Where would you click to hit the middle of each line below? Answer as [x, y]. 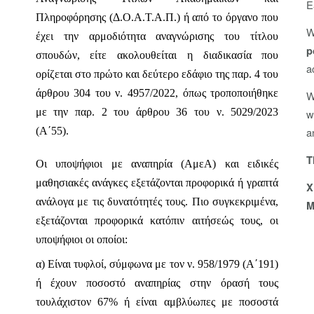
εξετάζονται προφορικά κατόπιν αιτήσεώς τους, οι [157, 220]
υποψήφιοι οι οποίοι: [81, 239]
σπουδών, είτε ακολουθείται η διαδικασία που [157, 55]
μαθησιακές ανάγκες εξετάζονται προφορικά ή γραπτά [157, 183]
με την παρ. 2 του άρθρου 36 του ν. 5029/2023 [157, 112]
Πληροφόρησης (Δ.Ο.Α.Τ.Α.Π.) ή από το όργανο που [157, 17]
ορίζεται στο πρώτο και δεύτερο [107, 74]
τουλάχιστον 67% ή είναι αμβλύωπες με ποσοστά [157, 302]
